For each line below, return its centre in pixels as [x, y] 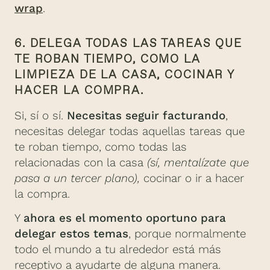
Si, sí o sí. [41, 116]
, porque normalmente [187, 234]
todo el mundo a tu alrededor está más [118, 250]
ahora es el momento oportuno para [125, 218]
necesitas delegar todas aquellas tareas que [130, 132]
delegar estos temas [71, 234]
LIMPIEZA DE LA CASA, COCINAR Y [125, 75]
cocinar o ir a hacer [192, 179]
